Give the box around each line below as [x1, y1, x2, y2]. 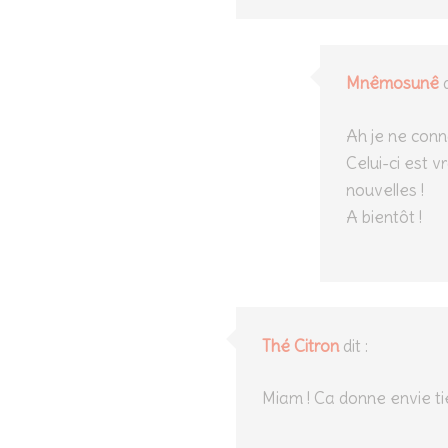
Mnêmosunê [345, 72, 439, 94]
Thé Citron [261, 334, 339, 357]
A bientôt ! [345, 205, 422, 228]
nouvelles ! [345, 178, 424, 201]
